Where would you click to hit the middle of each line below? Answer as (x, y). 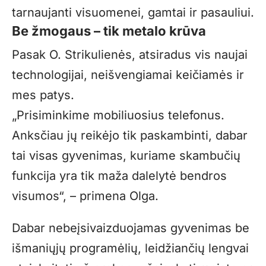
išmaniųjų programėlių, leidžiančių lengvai (130, 248)
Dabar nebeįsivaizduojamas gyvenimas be (131, 228)
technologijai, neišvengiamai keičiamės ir (128, 75)
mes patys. (43, 95)
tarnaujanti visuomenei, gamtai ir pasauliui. (133, 12)
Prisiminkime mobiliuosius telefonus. (121, 115)
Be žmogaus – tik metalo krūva (109, 31)
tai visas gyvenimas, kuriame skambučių (126, 155)
